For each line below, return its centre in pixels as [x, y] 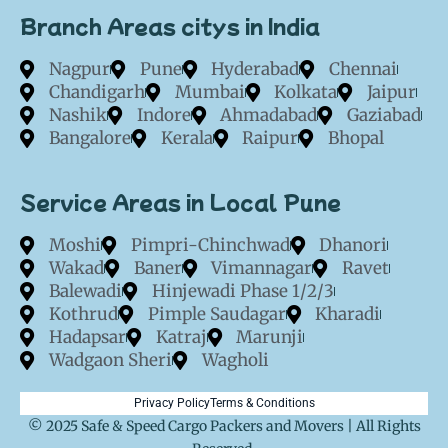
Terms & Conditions [262, 403]
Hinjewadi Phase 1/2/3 [242, 291]
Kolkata [306, 92]
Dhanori [353, 245]
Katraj [181, 337]
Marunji [270, 337]
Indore [163, 115]
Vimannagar [262, 268]
